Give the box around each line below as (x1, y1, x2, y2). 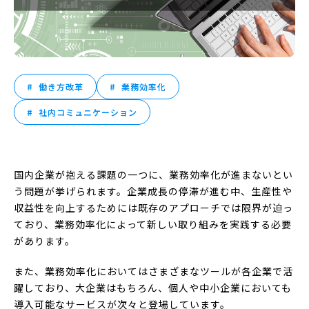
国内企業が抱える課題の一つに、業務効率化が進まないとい (14, 167, 293, 181)
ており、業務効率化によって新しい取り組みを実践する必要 (14, 217, 292, 231)
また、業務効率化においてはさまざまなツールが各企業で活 (14, 263, 293, 278)
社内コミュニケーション (39, 106, 137, 118)
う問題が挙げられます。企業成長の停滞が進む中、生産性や (14, 183, 292, 198)
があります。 (14, 233, 75, 248)
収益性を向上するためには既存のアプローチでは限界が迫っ (14, 200, 293, 215)
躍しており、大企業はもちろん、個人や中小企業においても (14, 280, 292, 295)
